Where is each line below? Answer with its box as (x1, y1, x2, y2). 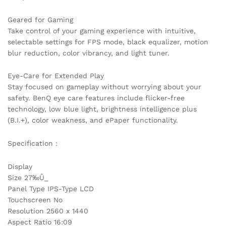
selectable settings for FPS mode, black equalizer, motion (8, 37, 208, 46)
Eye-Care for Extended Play (8, 72, 104, 80)
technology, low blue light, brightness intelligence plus (8, 105, 197, 114)
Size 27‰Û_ (8, 174, 48, 182)
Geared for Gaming (8, 15, 73, 24)
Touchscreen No (8, 196, 63, 204)
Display (8, 162, 32, 171)
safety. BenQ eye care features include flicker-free (8, 94, 185, 102)
